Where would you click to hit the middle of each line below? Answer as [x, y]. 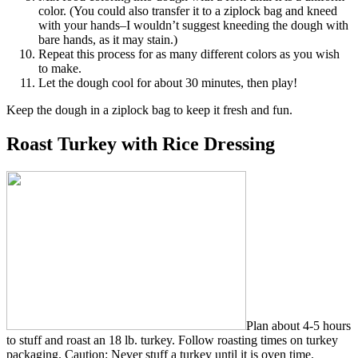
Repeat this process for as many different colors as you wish [189, 54]
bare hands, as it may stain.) [108, 39]
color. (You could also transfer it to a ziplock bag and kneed [188, 10]
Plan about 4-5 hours [298, 325]
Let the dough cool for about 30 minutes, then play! [168, 82]
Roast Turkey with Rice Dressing [141, 143]
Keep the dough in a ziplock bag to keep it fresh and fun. [149, 109]
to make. [60, 68]
